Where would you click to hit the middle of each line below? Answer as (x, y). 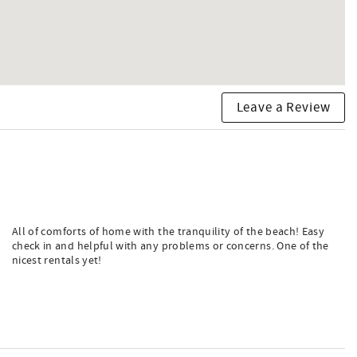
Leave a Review (283, 107)
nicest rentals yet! (57, 261)
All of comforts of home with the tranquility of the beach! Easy (169, 232)
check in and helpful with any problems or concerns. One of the (171, 246)
